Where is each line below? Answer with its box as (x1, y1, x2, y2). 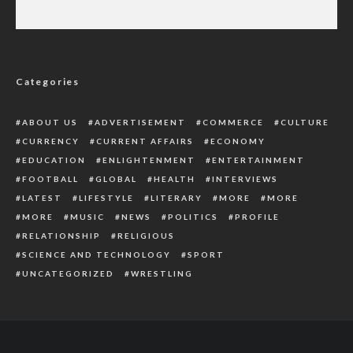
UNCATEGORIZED (22, 269, 114, 278)
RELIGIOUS (117, 231, 175, 240)
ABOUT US (22, 117, 78, 127)
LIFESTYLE (79, 193, 134, 203)
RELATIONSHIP (22, 231, 101, 240)
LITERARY (150, 193, 203, 203)
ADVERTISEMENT (95, 117, 186, 127)
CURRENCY (22, 136, 80, 146)
